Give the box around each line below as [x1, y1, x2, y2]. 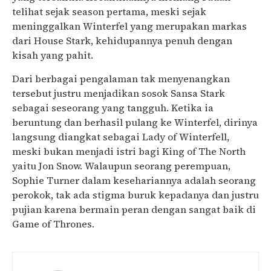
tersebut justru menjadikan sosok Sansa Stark [12, 86, 225, 100]
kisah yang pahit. [12, 48, 93, 62]
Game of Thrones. [12, 217, 94, 230]
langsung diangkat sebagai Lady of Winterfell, [12, 129, 229, 143]
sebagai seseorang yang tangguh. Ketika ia [12, 100, 214, 114]
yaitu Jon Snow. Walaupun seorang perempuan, [12, 158, 230, 172]
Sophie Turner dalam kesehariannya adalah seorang [12, 173, 256, 187]
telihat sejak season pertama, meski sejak [12, 5, 206, 19]
